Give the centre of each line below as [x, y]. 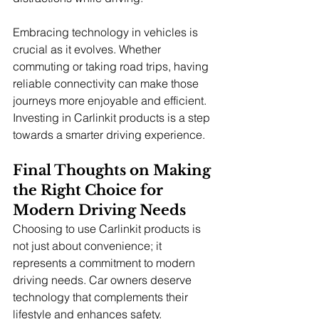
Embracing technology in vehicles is [107, 32]
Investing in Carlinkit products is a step [113, 117]
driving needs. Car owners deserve [104, 279]
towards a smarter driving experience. [109, 134]
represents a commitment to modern [105, 262]
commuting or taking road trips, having [112, 66]
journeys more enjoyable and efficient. [111, 100]
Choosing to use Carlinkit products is [108, 228]
